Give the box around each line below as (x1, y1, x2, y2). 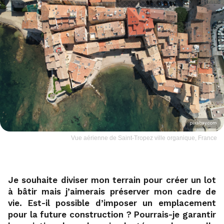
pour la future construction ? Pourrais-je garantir (8, 209, 216, 219)
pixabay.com (189, 120, 217, 125)
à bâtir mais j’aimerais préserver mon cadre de (8, 186, 216, 196)
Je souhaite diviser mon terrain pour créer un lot (8, 174, 216, 185)
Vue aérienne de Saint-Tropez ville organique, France (71, 134, 217, 141)
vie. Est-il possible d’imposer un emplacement (8, 197, 216, 208)
